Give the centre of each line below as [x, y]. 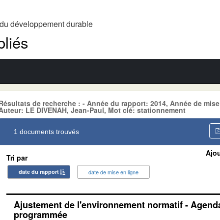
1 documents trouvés [46, 131]
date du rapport [39, 171]
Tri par [17, 157]
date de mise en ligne [113, 172]
